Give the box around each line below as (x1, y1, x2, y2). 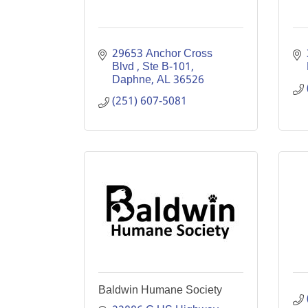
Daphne (112, 71, 151, 89)
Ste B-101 (142, 58, 191, 76)
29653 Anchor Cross (112, 45, 212, 63)
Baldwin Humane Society (98, 284, 222, 296)
